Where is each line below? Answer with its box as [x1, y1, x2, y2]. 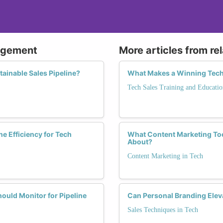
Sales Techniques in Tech [127, 206, 198, 214]
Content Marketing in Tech [127, 152, 203, 160]
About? [127, 137, 152, 146]
